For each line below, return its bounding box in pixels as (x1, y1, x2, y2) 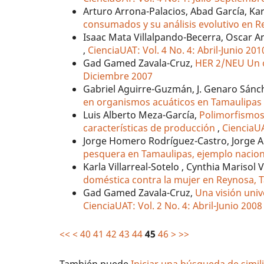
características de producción (83, 121, 218, 135)
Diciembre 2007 (83, 70, 153, 83)
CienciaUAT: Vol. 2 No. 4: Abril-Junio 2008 (83, 199, 263, 213)
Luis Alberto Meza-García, (83, 108, 200, 122)
